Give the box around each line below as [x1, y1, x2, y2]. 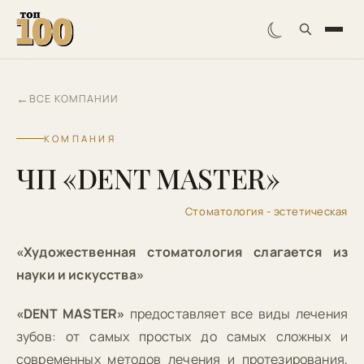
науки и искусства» [16, 266, 144, 284]
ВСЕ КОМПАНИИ [29, 92, 119, 106]
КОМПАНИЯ [44, 132, 116, 145]
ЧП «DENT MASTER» [16, 159, 280, 197]
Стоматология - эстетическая [184, 204, 348, 219]
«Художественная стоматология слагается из [16, 243, 348, 261]
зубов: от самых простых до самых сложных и [16, 327, 348, 345]
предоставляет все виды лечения [124, 305, 348, 323]
